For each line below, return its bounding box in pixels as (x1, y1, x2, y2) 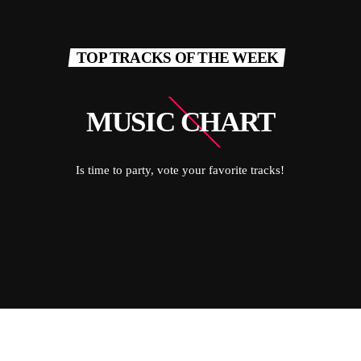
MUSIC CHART (86, 106, 275, 138)
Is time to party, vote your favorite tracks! (76, 164, 285, 177)
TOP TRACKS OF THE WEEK (77, 49, 279, 67)
